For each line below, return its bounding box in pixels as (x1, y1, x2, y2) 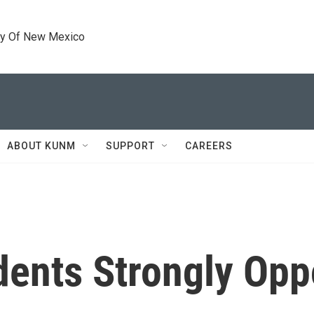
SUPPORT (106, 140, 155, 151)
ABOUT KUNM (7, 140, 76, 151)
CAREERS (185, 140, 233, 151)
